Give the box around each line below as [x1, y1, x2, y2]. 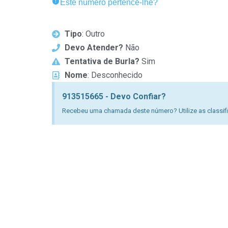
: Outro [82, 29, 105, 39]
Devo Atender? [65, 43, 123, 52]
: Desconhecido [88, 70, 142, 80]
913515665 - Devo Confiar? [62, 92, 166, 101]
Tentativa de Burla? [65, 56, 139, 66]
